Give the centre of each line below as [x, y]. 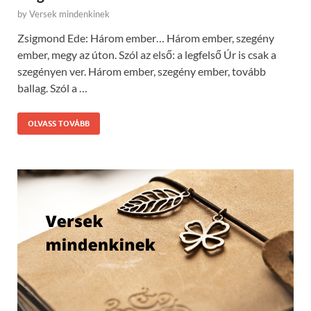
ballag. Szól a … [52, 87]
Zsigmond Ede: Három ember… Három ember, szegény [146, 37]
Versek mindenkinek [69, 14]
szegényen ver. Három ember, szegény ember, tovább [142, 71]
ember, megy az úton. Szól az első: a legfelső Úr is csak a [147, 54]
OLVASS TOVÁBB [59, 123]
